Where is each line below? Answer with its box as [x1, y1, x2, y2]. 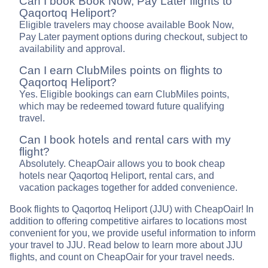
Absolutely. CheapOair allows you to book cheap [19, 159, 225, 169]
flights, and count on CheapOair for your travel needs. [10, 252, 234, 263]
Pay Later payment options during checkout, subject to [19, 32, 248, 42]
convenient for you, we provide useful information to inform [10, 228, 255, 239]
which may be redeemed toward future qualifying [19, 101, 224, 112]
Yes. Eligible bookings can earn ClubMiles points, [19, 89, 229, 100]
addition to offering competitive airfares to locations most [10, 216, 246, 227]
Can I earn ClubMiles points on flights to [19, 64, 223, 77]
